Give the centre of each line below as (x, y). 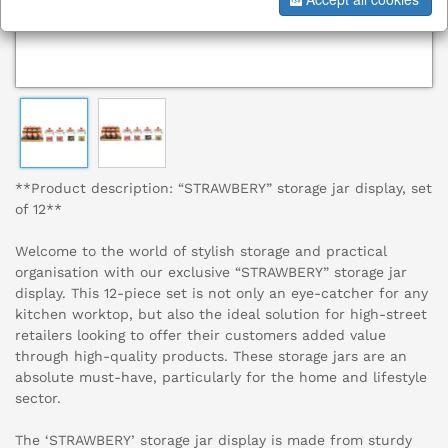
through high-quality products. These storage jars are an (211, 356)
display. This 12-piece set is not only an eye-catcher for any (221, 293)
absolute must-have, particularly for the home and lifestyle (221, 377)
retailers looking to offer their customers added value (200, 335)
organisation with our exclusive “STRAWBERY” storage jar (211, 272)
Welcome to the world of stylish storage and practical (201, 251)
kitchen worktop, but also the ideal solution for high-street (221, 314)
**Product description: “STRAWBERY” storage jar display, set (223, 188)
